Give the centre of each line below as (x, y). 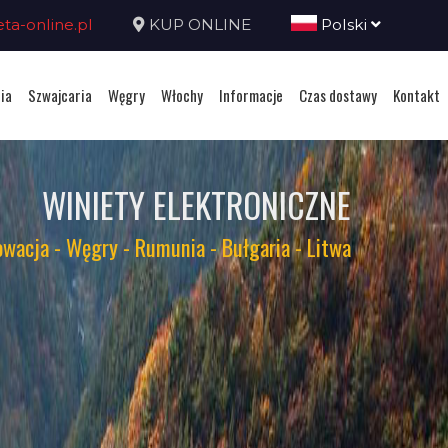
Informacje (251, 94)
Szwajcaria (60, 94)
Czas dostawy (338, 94)
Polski (343, 24)
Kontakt (416, 94)
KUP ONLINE (199, 24)
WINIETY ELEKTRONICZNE (196, 205)
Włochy (182, 94)
